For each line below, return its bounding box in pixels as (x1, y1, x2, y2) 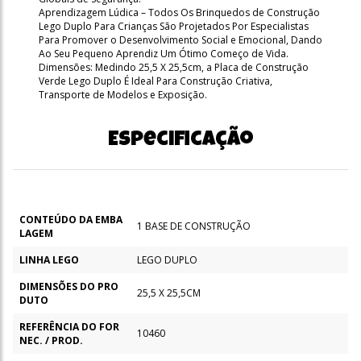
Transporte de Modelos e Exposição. (39, 87, 207, 102)
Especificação (107, 130, 254, 151)
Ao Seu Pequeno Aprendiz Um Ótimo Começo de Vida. (39, 46, 288, 60)
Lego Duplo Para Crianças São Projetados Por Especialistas (39, 19, 309, 33)
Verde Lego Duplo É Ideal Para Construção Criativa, (39, 73, 272, 88)
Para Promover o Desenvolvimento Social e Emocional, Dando (39, 32, 322, 47)
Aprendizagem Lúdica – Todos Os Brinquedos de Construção (39, 5, 320, 19)
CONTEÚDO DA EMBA (19, 212, 122, 226)
